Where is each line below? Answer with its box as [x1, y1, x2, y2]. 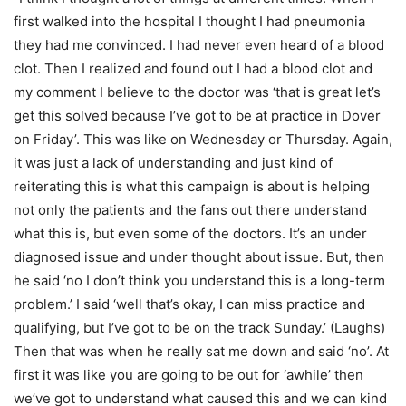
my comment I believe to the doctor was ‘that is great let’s [14, 83, 381, 101]
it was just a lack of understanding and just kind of [14, 154, 333, 172]
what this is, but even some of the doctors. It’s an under [14, 225, 367, 243]
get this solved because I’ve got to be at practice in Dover [14, 107, 381, 125]
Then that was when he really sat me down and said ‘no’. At [14, 343, 389, 361]
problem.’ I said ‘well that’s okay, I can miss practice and [14, 295, 365, 314]
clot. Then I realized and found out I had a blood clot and [14, 60, 372, 78]
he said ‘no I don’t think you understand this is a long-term [14, 272, 385, 290]
